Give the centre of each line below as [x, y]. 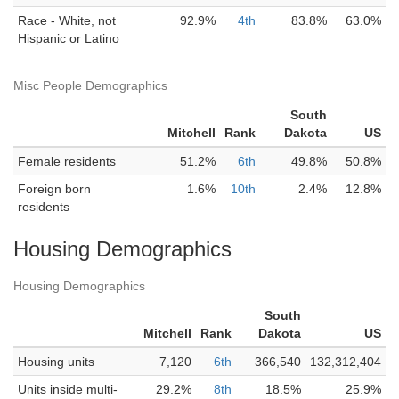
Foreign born [54, 189]
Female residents [67, 161]
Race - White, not [67, 20]
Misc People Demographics [90, 85]
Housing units [56, 362]
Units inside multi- [68, 389]
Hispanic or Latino [69, 38]
